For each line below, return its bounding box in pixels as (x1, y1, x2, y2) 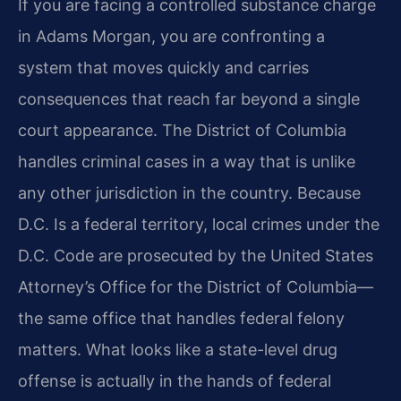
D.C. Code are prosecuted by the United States (18, 246, 373, 266)
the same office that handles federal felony (18, 309, 345, 328)
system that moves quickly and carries (18, 58, 309, 78)
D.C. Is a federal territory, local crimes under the (18, 215, 380, 235)
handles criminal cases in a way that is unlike (18, 152, 355, 172)
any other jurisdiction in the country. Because (18, 183, 361, 203)
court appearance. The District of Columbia (18, 121, 346, 141)
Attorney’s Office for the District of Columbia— (18, 277, 373, 297)
